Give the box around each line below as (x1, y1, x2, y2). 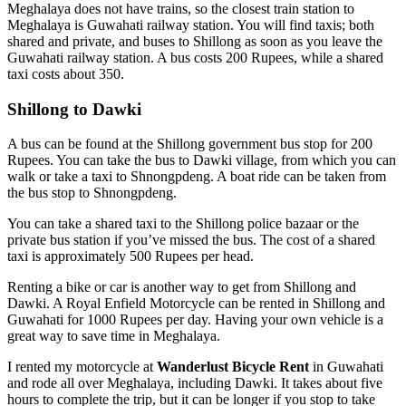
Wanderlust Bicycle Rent (157, 359, 309, 375)
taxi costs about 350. (7, 65, 124, 82)
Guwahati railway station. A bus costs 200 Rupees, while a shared (7, 49, 383, 65)
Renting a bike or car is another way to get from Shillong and (7, 279, 356, 295)
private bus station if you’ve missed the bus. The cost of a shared (7, 232, 375, 248)
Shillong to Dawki (7, 99, 141, 119)
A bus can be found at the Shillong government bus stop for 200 (7, 136, 372, 152)
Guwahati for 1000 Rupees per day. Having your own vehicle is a (7, 312, 383, 328)
